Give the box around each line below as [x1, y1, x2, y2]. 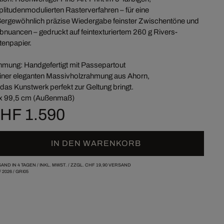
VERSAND [107, 162, 131, 167]
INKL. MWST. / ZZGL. [39, 162, 85, 167]
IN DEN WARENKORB [51, 139, 141, 147]
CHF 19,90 [84, 162, 107, 167]
